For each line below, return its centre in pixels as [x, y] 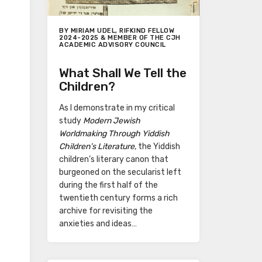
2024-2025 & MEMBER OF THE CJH [120, 37]
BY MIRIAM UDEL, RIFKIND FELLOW [117, 30]
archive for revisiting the [106, 211]
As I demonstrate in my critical [117, 108]
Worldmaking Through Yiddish [114, 133]
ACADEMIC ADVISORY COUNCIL [113, 44]
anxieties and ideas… [98, 223]
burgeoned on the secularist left [120, 172]
